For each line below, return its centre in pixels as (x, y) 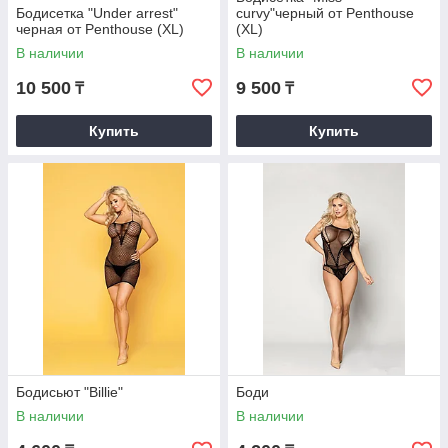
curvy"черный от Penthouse (325, 13)
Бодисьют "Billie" (69, 392)
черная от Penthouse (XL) (100, 29)
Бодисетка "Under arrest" (97, 13)
